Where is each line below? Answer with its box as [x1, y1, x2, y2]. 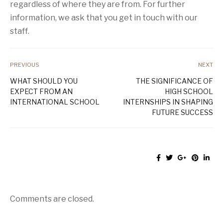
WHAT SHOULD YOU [10, 76, 78, 85]
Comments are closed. [10, 194, 94, 204]
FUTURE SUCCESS [152, 108, 213, 116]
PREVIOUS [10, 61, 39, 68]
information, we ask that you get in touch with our [10, 12, 198, 22]
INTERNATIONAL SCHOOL [10, 97, 100, 106]
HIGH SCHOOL [165, 87, 213, 96]
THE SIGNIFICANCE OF [136, 76, 213, 85]
